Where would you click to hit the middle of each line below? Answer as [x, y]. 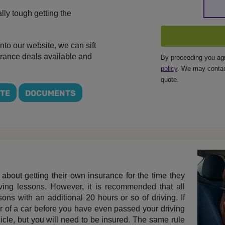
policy [169, 69]
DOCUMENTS [50, 93]
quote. [170, 80]
